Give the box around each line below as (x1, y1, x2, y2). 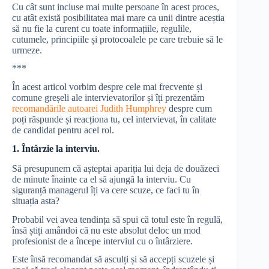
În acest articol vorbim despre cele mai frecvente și (12, 82, 202, 92)
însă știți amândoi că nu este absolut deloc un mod (12, 225, 201, 235)
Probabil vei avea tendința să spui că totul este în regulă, (12, 214, 223, 225)
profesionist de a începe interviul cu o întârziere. (12, 235, 193, 246)
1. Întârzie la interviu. (12, 144, 100, 154)
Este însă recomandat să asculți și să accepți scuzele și (12, 254, 214, 265)
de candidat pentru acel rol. (12, 125, 116, 136)
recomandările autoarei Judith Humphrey (12, 103, 166, 114)
